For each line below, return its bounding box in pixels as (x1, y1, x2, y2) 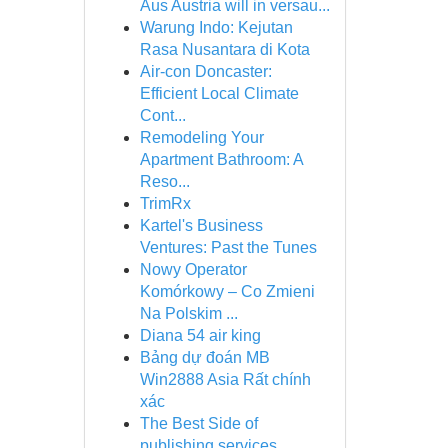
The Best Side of (139, 415, 258, 432)
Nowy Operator (139, 261, 247, 278)
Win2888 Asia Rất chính (139, 371, 311, 388)
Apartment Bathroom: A (139, 151, 303, 168)
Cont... (139, 107, 186, 124)
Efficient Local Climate (139, 85, 299, 102)
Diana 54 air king (139, 327, 261, 344)
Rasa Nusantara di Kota (139, 41, 310, 58)
